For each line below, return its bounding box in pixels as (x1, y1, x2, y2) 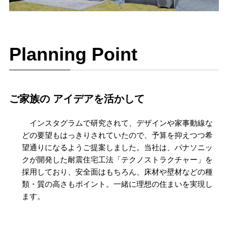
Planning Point (9, 43, 137, 65)
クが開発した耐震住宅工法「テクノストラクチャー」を (21, 155, 213, 164)
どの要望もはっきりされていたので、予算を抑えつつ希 (21, 130, 213, 139)
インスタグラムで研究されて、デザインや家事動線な (21, 118, 213, 127)
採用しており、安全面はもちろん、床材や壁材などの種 (21, 167, 213, 176)
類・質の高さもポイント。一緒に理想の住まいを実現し (21, 179, 213, 188)
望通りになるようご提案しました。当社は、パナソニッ (21, 142, 213, 152)
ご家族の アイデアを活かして (9, 93, 145, 104)
